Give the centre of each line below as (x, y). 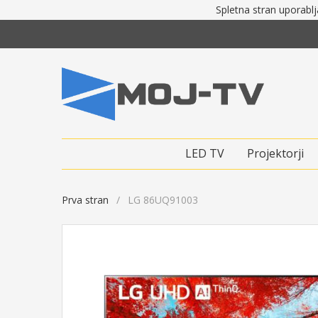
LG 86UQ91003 (163, 199)
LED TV (205, 153)
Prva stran (85, 199)
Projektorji (275, 153)
